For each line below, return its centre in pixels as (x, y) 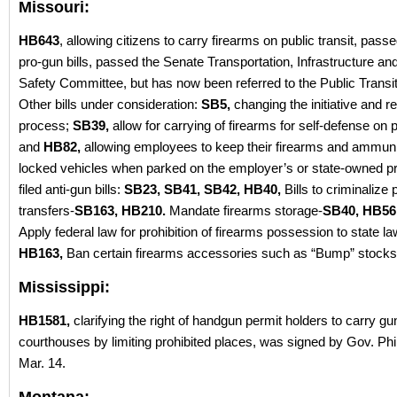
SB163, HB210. (122, 211)
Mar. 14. (42, 363)
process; (44, 126)
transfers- (47, 211)
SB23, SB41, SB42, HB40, (204, 190)
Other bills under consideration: (108, 105)
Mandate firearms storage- (246, 211)
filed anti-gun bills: (71, 190)
